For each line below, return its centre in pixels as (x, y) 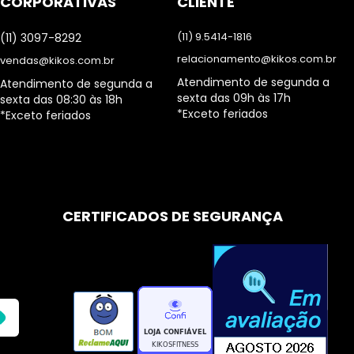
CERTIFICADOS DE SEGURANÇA (173, 216)
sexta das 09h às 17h (234, 98)
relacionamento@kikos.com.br (257, 59)
